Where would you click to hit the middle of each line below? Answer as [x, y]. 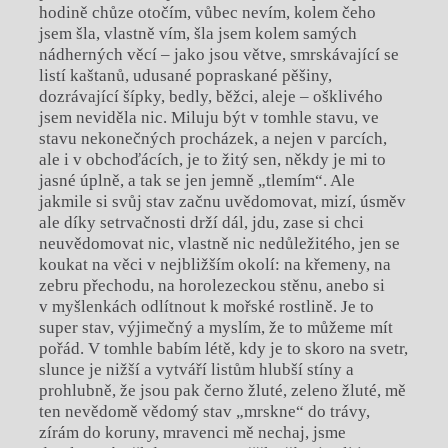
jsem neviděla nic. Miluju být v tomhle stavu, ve [208, 117]
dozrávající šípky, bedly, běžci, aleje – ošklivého [210, 96]
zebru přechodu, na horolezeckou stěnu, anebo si [211, 285]
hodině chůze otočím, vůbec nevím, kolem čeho [207, 12]
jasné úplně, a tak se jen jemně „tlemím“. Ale [196, 180]
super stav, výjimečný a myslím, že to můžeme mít [215, 327]
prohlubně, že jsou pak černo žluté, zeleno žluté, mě [222, 390]
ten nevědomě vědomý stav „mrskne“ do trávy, [204, 411]
